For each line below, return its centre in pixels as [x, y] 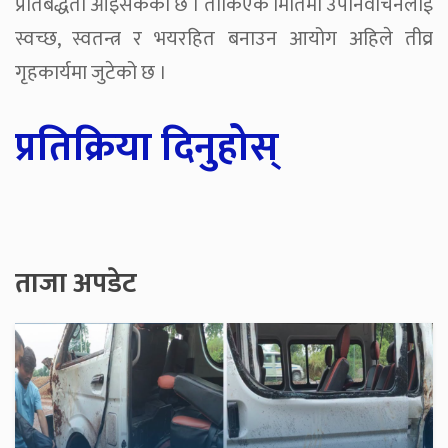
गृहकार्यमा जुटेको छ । [91, 73]
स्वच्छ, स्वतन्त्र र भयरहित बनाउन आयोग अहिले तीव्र [224, 39]
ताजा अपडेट [76, 284]
